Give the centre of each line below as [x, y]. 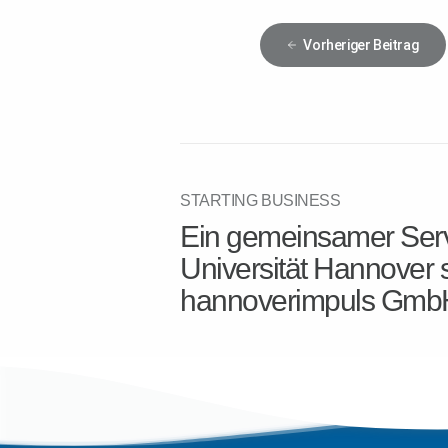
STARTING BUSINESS [260, 200]
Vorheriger [337, 44]
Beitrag [394, 44]
